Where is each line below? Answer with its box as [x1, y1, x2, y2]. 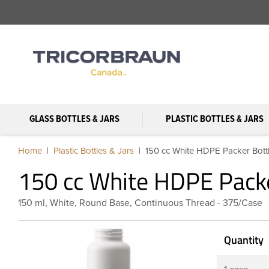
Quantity [224, 231, 264, 248]
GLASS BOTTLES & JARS [29, 112, 119, 125]
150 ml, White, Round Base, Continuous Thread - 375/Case [18, 196, 262, 209]
